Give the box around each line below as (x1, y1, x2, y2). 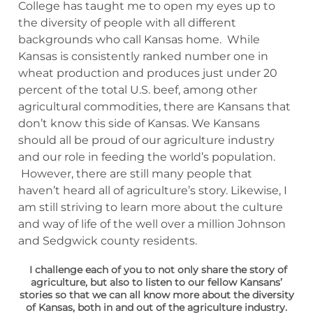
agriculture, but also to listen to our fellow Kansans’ (31, 276, 282, 289)
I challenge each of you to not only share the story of (29, 263, 287, 276)
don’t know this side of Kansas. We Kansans (18, 117, 260, 130)
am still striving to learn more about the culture (18, 201, 283, 214)
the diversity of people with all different (18, 16, 236, 29)
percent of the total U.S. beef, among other (18, 83, 257, 96)
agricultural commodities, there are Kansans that (18, 100, 291, 113)
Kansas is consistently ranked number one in (18, 50, 268, 63)
